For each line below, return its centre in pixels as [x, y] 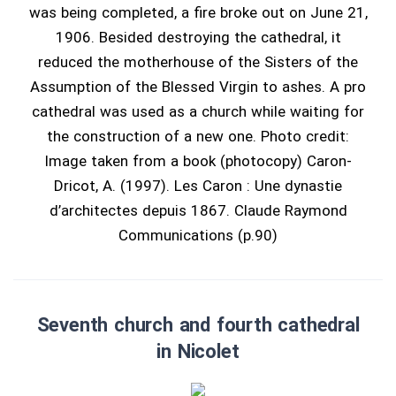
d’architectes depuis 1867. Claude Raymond [198, 211]
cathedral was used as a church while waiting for [198, 112]
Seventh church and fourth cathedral [198, 325]
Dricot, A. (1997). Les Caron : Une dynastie [198, 186]
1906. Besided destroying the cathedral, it [198, 38]
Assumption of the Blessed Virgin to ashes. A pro [198, 87]
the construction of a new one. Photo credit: [198, 137]
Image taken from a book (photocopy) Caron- [198, 161]
